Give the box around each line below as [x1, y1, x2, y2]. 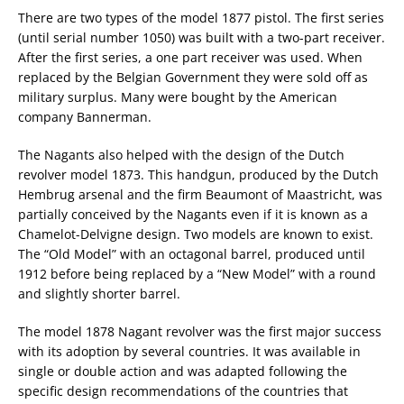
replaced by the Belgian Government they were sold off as [18, 69, 368, 87]
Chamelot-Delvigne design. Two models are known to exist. [18, 225, 373, 243]
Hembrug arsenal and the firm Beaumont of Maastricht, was [18, 186, 382, 204]
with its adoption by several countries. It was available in [18, 343, 361, 361]
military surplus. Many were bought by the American [18, 88, 337, 106]
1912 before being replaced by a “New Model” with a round [18, 265, 376, 283]
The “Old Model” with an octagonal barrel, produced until [18, 245, 365, 263]
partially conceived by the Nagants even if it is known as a [18, 206, 368, 224]
